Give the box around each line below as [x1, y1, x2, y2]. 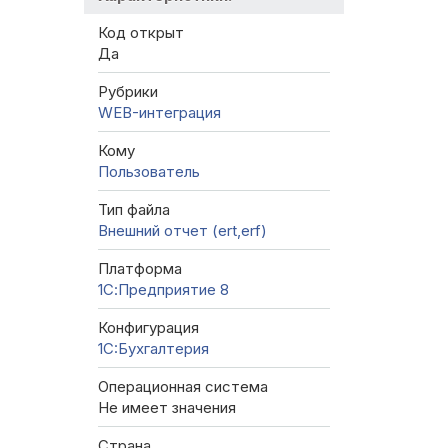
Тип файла [98, 200, 170, 220]
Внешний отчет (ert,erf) [98, 221, 267, 241]
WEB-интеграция [98, 103, 221, 123]
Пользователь [98, 162, 200, 182]
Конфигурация [98, 318, 199, 338]
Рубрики [98, 82, 158, 102]
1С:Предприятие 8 [98, 280, 229, 300]
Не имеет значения [98, 398, 236, 418]
